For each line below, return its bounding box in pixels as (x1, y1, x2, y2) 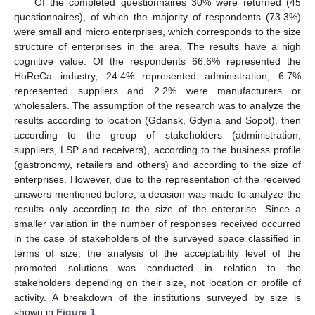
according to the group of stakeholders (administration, (14, 129, 301, 141)
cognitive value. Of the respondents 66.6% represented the (14, 56, 301, 67)
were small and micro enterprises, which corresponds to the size (14, 26, 301, 38)
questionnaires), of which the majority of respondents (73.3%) (14, 11, 301, 23)
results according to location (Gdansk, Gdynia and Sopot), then (14, 115, 301, 127)
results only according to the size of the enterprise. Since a (14, 203, 301, 215)
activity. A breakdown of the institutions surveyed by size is (14, 292, 301, 304)
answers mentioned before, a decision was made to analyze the (14, 188, 301, 200)
